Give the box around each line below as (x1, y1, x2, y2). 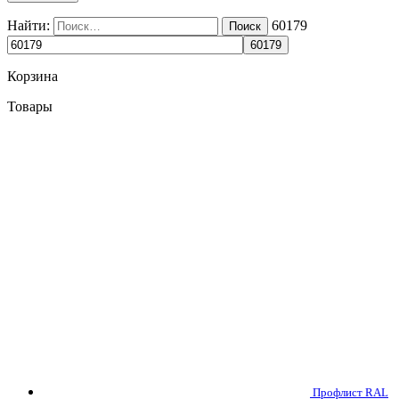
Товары (7, 98, 53, 114)
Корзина (7, 68, 58, 84)
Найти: (7, 17, 50, 33)
